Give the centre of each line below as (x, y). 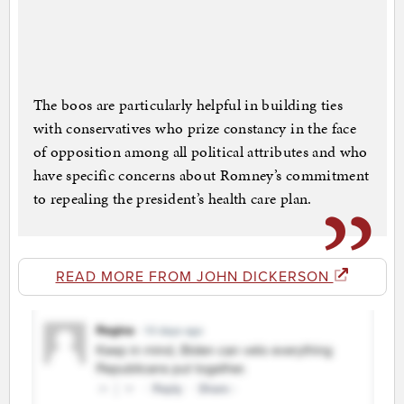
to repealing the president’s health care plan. (172, 199)
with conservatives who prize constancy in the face (195, 129)
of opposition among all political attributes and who (200, 152)
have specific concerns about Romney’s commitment (201, 175)
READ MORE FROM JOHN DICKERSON (194, 277)
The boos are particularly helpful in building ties (188, 105)
